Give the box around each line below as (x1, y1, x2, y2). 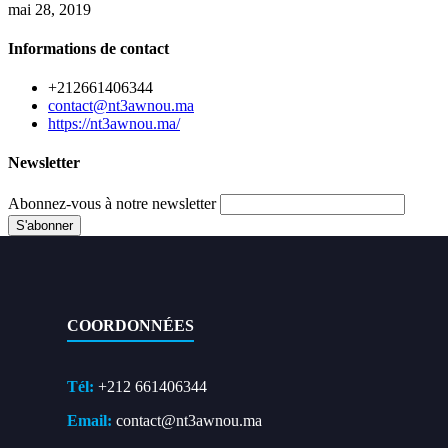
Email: (67, 411, 113, 429)
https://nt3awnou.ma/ (48, 115, 180, 133)
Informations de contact (8, 39, 169, 57)
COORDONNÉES (67, 316, 195, 334)
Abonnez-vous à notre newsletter (8, 194, 216, 212)
